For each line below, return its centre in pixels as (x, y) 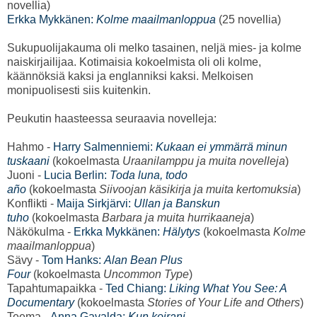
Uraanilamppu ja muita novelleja (204, 161)
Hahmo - (30, 147)
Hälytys (181, 232)
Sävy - (24, 260)
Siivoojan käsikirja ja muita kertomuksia (198, 190)
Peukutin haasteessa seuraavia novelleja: (112, 119)
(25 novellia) (250, 20)
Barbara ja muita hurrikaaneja (176, 218)
